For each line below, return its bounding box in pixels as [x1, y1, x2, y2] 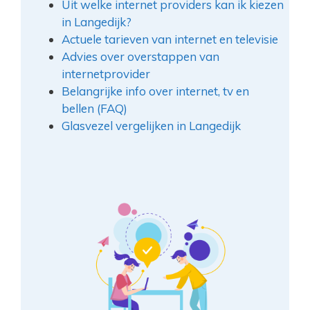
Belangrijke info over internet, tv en [61, 84, 249, 99]
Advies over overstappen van [61, 49, 219, 64]
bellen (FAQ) [61, 101, 127, 116]
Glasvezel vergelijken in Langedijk [61, 118, 241, 134]
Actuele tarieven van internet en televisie [61, 32, 278, 47]
